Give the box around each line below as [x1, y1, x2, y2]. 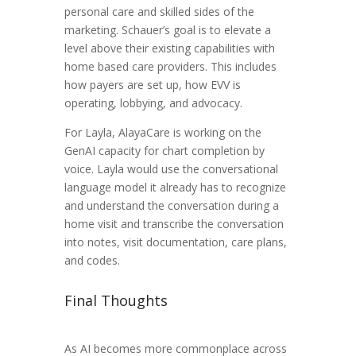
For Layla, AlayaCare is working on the [64, 125, 261, 141]
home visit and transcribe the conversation [64, 216, 284, 232]
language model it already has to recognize [64, 180, 286, 195]
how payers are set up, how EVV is [64, 77, 241, 93]
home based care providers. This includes [64, 59, 277, 75]
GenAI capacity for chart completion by [64, 143, 265, 159]
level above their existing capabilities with [64, 41, 275, 56]
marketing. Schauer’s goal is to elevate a [64, 22, 271, 38]
